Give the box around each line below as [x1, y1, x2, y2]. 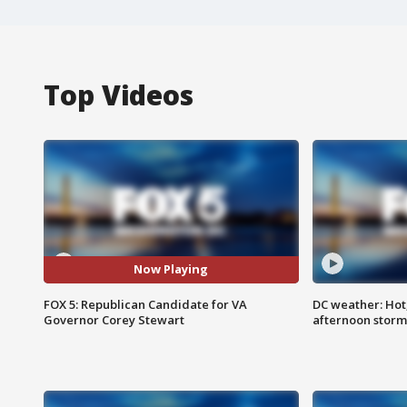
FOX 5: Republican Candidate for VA [44, 295, 247, 313]
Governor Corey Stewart [44, 311, 184, 328]
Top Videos [44, 75, 194, 114]
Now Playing [134, 261, 209, 278]
